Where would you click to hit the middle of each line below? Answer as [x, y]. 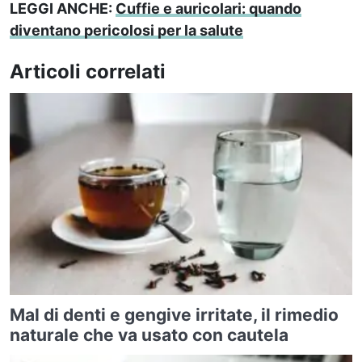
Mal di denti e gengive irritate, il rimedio [174, 314]
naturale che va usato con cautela [149, 335]
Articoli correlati [88, 71]
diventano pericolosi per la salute [126, 30]
